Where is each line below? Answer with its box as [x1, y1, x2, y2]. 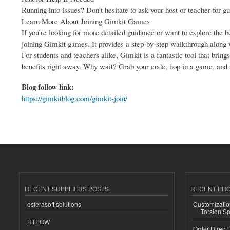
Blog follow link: [22, 81, 76, 93]
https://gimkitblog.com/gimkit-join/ [22, 93, 127, 104]
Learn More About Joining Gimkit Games [22, 16, 150, 27]
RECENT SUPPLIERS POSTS [25, 184, 109, 194]
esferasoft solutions [27, 199, 81, 208]
